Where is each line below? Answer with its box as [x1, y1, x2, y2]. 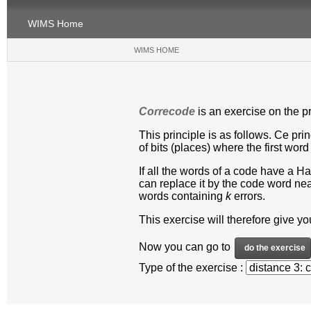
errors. [231, 190, 265, 202]
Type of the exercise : [139, 261, 246, 274]
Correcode [139, 105, 195, 117]
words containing [139, 190, 226, 202]
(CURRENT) [179, 46, 223, 55]
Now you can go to [139, 241, 233, 253]
